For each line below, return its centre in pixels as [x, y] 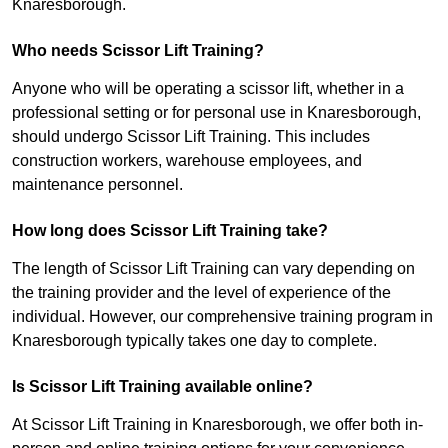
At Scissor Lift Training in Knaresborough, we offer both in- [217, 425]
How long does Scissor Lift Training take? [170, 231]
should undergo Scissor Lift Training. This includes [191, 137]
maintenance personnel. [97, 185]
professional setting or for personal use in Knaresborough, [216, 113]
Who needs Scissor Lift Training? [138, 51]
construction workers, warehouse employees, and [187, 161]
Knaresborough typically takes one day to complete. [194, 341]
